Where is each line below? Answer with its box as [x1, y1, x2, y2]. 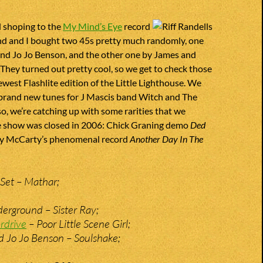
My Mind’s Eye [63, 21, 122, 32]
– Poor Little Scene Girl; [26, 217, 130, 231]
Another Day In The [130, 133, 203, 144]
